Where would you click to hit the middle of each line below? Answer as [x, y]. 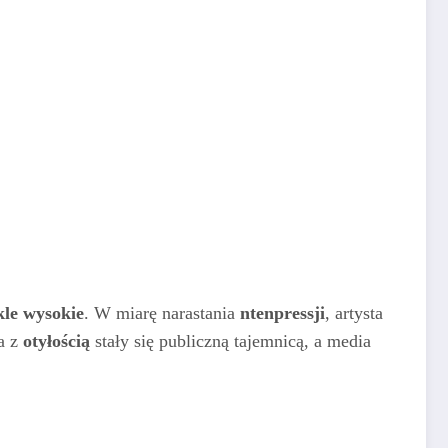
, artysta [354, 313]
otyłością [56, 341]
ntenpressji [282, 313]
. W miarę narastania [162, 313]
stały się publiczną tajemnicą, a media [230, 341]
